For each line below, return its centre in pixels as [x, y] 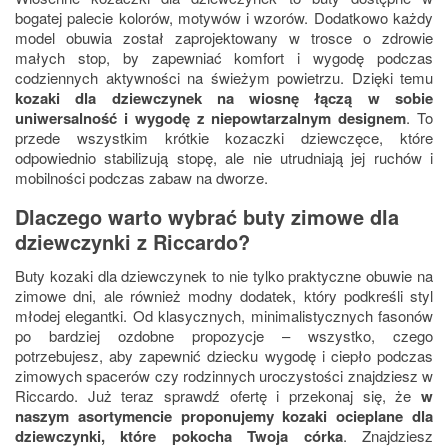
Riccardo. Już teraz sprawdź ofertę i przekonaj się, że [218, 396]
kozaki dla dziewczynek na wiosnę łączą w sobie [224, 98]
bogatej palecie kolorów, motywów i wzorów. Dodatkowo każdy [224, 18]
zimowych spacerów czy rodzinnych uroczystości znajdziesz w [224, 376]
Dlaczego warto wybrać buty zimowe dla [207, 217]
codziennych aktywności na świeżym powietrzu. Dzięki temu [224, 78]
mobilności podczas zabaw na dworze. [141, 178]
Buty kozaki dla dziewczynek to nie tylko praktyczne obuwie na [224, 276]
